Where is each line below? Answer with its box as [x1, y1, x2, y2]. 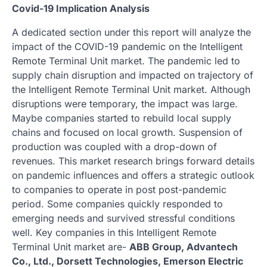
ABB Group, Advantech [129, 240, 238, 253]
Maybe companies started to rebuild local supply [12, 111, 231, 124]
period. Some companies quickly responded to [12, 197, 223, 210]
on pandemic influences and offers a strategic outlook [12, 169, 254, 181]
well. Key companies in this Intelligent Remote [12, 226, 216, 238]
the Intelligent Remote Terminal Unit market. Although [12, 83, 250, 95]
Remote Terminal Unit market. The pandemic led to [12, 54, 240, 67]
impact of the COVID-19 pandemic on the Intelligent [12, 40, 243, 52]
